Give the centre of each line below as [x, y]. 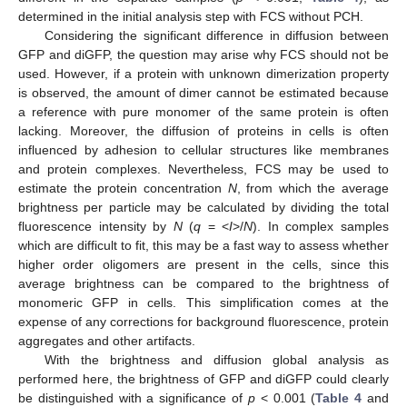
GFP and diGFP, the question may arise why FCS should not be [203, 54]
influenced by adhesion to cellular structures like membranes [203, 149]
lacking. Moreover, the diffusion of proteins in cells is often [203, 130]
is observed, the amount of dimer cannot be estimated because [203, 92]
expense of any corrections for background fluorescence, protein [203, 321]
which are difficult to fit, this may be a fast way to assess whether [203, 245]
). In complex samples [321, 226]
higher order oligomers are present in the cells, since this [203, 264]
